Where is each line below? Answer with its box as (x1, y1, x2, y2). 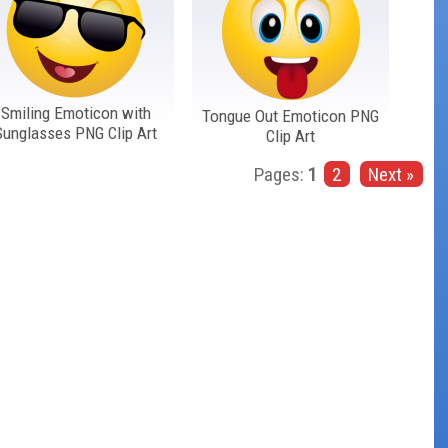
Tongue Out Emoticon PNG (202, 105, 380, 126)
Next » (368, 163, 414, 187)
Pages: (254, 163, 308, 187)
